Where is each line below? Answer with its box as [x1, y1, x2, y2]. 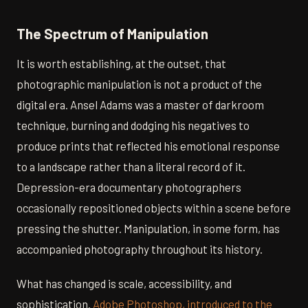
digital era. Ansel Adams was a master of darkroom [16, 97, 264, 111]
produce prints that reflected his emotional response [16, 138, 280, 153]
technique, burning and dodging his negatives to [16, 118, 250, 132]
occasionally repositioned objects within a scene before [16, 200, 291, 214]
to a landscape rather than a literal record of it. [16, 159, 245, 173]
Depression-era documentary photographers [16, 179, 241, 194]
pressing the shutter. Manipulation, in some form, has [16, 221, 280, 235]
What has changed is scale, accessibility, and [16, 276, 232, 290]
